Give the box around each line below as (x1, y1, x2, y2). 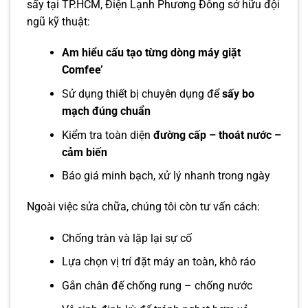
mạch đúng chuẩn (61, 104, 151, 118)
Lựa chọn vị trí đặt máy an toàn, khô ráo (61, 255, 256, 269)
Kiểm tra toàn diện (61, 128, 153, 142)
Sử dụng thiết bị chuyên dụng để (61, 87, 222, 100)
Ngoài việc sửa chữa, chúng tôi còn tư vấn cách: (27, 200, 260, 214)
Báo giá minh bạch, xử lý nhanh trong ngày (61, 169, 270, 183)
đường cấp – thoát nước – (153, 128, 281, 142)
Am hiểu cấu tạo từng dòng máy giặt (61, 46, 241, 60)
